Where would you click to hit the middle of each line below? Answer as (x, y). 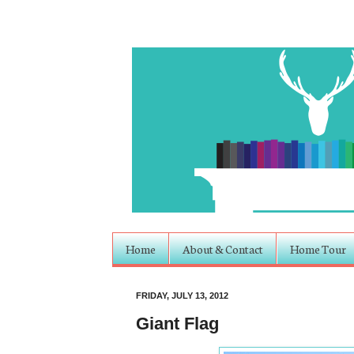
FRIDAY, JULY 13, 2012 (182, 296)
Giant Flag (177, 323)
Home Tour (318, 249)
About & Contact (223, 249)
